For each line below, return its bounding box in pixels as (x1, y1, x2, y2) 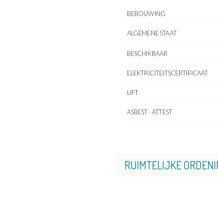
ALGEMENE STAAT (127, 29, 177, 37)
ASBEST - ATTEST (127, 108, 172, 116)
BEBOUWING (127, 9, 166, 18)
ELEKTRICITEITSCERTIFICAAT (127, 69, 208, 77)
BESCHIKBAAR (127, 49, 168, 57)
